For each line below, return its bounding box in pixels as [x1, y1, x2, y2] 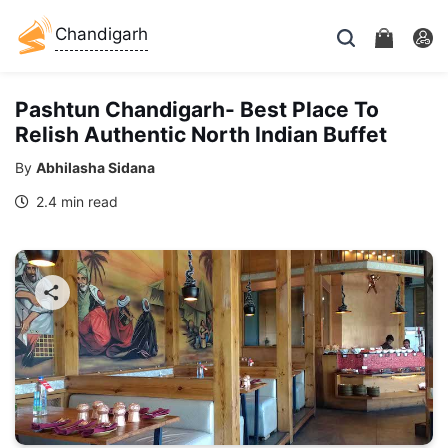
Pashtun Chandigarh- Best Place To [15, 97, 379, 122]
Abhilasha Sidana [36, 159, 155, 176]
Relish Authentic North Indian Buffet [15, 122, 387, 147]
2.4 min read [32, 193, 118, 210]
